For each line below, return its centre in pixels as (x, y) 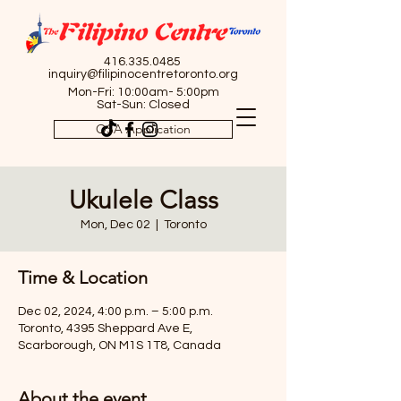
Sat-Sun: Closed (143, 105)
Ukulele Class (143, 200)
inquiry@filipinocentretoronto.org (143, 74)
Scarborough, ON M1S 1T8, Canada (119, 346)
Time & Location (83, 277)
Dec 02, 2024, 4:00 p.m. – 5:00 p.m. (115, 311)
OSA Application (143, 129)
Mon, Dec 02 (115, 225)
